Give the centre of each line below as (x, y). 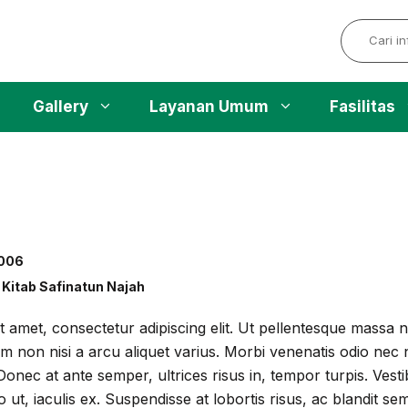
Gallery (60, 106)
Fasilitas (362, 106)
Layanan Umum (209, 106)
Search (365, 29)
